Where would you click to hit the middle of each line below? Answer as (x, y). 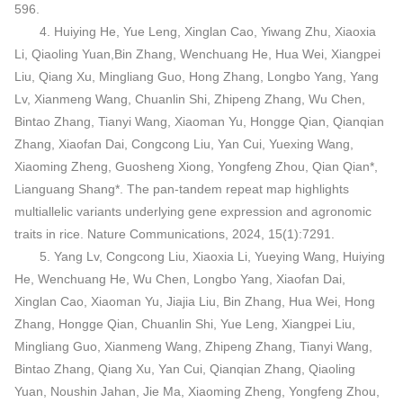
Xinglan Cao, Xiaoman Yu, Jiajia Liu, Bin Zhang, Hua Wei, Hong (194, 301)
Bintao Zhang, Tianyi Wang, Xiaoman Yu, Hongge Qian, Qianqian (199, 121)
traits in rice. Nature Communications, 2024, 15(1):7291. (174, 233)
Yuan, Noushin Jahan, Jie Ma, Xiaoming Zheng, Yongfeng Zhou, (197, 391)
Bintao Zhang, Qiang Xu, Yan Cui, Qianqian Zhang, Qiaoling (184, 368)
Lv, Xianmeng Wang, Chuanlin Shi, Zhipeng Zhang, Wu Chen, (189, 99)
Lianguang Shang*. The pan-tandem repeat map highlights (181, 188)
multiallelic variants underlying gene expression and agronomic (193, 211)
